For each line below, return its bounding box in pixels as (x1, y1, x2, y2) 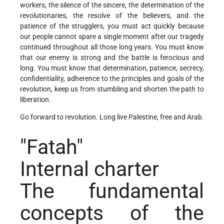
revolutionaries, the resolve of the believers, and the (20, 11, 204, 19)
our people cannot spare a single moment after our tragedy (20, 32, 204, 40)
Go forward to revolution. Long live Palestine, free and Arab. (20, 112, 204, 121)
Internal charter (20, 157, 159, 181)
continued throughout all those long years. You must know (20, 42, 204, 51)
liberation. (20, 95, 51, 103)
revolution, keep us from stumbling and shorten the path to (20, 84, 204, 93)
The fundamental (20, 179, 204, 203)
